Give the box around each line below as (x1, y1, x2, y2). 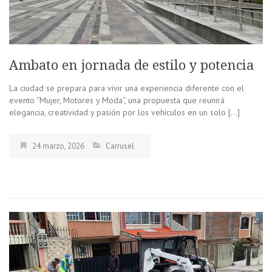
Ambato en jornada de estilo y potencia (9, 58, 254, 73)
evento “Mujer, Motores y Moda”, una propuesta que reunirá (9, 95, 225, 106)
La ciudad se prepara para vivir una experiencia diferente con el (9, 83, 244, 94)
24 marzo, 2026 (32, 141, 84, 152)
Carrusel (106, 141, 134, 152)
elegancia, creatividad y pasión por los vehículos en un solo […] (9, 107, 240, 118)
